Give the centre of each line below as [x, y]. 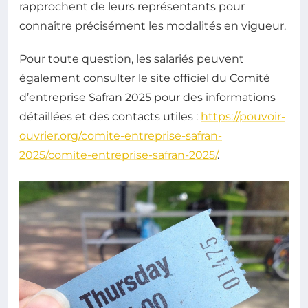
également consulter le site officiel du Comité [145, 78]
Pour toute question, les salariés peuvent [132, 59]
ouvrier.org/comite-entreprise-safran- [121, 136]
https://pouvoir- [243, 117]
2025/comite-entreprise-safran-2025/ [118, 155]
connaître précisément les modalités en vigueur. [153, 26]
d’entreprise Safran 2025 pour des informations [147, 98]
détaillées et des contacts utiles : [110, 117]
